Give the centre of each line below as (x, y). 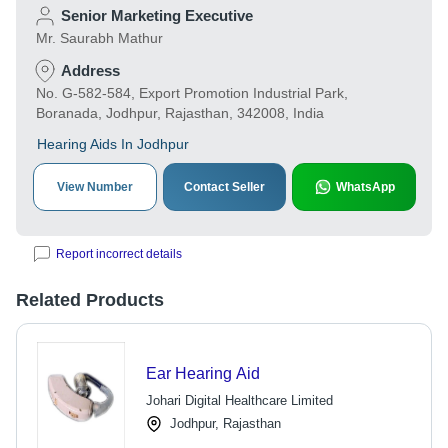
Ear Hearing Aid (202, 373)
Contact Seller (224, 187)
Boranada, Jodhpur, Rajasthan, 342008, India (180, 113)
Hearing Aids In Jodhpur (113, 144)
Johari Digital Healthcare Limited (239, 400)
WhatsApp (365, 187)
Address (90, 70)
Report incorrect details (119, 254)
